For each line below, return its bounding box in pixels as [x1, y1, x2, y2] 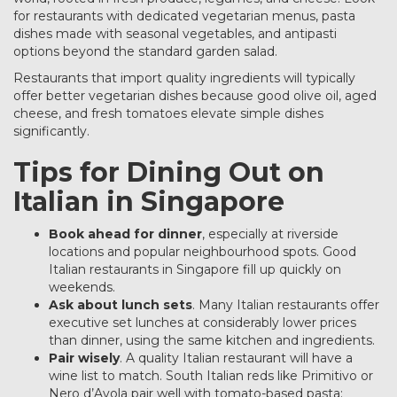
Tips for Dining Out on [13, 156, 324, 189]
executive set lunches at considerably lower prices [49, 315, 356, 331]
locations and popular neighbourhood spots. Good [49, 244, 356, 260]
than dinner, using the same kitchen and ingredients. [49, 332, 375, 348]
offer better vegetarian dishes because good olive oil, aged [13, 88, 377, 104]
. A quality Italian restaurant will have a [120, 350, 353, 366]
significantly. [13, 123, 90, 139]
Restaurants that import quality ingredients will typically [13, 70, 355, 86]
